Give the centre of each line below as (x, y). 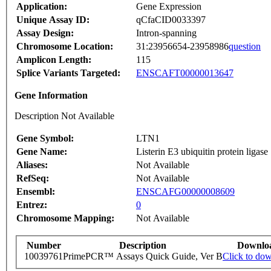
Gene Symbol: (45, 139)
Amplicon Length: (54, 60)
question (245, 47)
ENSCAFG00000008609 (185, 192)
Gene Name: (42, 152)
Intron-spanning (166, 33)
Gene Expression (169, 7)
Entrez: (32, 205)
